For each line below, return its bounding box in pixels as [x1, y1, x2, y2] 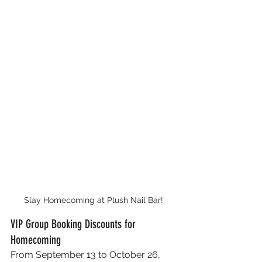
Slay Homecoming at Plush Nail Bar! [24, 195, 163, 205]
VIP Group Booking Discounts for [11, 217, 139, 231]
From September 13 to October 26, [11, 249, 163, 260]
